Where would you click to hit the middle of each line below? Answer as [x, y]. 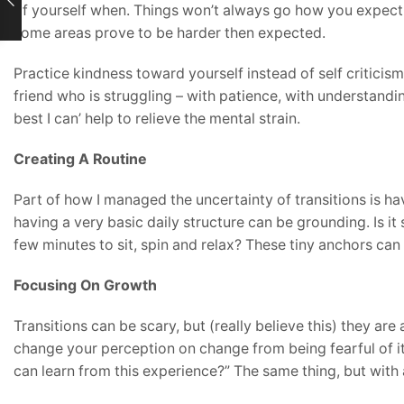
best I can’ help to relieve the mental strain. [157, 118]
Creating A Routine [80, 159]
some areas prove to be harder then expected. [170, 32]
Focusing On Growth [85, 285]
